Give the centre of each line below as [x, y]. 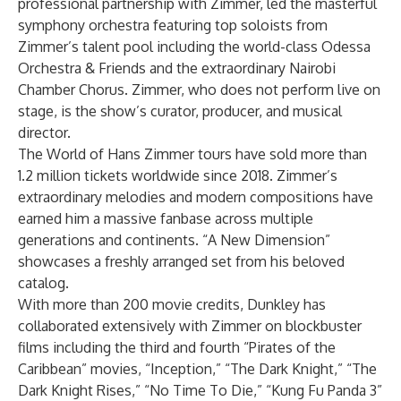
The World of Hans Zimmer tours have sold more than [192, 154]
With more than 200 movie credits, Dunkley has [172, 304]
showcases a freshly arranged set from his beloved [181, 261]
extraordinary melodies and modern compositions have [196, 197]
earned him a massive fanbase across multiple [166, 218]
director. [44, 132]
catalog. [43, 283]
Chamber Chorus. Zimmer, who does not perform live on [199, 90]
